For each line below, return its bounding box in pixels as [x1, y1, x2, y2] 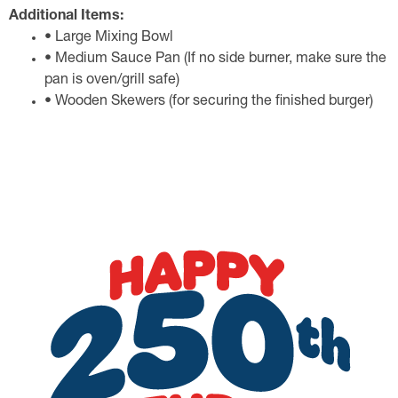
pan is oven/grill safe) [44, 74, 179, 88]
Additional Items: [9, 10, 123, 24]
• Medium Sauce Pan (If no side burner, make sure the [44, 52, 386, 67]
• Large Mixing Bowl [44, 31, 173, 45]
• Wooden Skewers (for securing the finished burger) [44, 95, 373, 109]
